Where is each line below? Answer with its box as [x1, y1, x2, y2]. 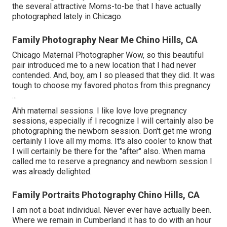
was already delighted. [12, 166, 92, 176]
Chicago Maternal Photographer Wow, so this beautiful [12, 50, 204, 60]
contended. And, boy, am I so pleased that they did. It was [12, 70, 215, 80]
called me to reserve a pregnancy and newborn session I [12, 156, 212, 166]
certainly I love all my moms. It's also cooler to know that [12, 136, 212, 146]
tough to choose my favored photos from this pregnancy [12, 80, 211, 90]
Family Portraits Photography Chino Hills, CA [12, 189, 200, 200]
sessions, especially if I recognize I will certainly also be [12, 116, 214, 126]
